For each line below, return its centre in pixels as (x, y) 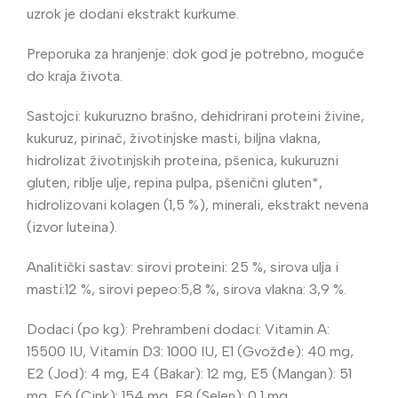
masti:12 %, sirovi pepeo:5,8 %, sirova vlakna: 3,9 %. (187, 289)
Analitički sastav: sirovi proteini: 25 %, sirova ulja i (183, 267)
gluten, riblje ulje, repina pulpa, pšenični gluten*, (175, 182)
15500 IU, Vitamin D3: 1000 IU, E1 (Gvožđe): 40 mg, (190, 351)
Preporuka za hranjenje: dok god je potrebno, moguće (195, 53)
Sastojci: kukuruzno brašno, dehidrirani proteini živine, (195, 115)
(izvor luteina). (72, 227)
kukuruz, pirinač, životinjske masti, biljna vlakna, (174, 138)
